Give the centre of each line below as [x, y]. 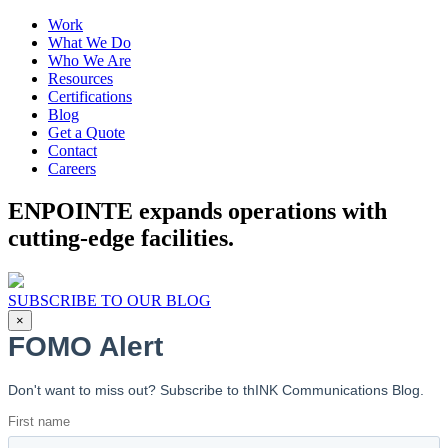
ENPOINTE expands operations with [197, 210]
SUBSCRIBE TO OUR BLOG [109, 300]
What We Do [89, 42]
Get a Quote [86, 132]
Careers [72, 168]
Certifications [90, 96]
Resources [80, 78]
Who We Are [89, 60]
